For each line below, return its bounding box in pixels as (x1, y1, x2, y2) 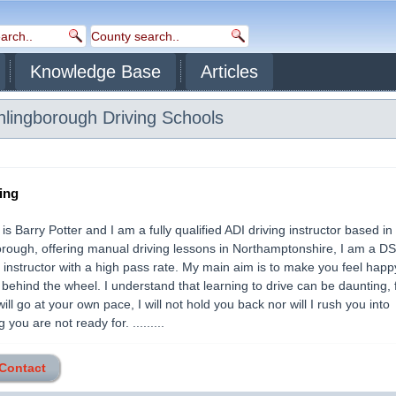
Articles (201, 62, 258, 81)
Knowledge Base (30, 62, 161, 81)
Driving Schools (97, 107, 224, 127)
